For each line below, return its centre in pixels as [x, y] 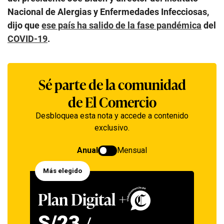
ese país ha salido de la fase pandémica [121, 25]
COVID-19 [27, 38]
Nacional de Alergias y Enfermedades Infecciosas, [108, 11]
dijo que [24, 25]
